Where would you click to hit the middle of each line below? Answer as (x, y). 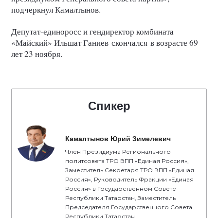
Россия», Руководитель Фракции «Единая (129, 179)
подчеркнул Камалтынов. (56, 9)
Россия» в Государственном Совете (121, 189)
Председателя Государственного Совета (129, 207)
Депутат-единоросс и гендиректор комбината (92, 31)
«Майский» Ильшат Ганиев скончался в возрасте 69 (105, 43)
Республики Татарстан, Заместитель (120, 198)
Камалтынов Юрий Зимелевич (118, 139)
